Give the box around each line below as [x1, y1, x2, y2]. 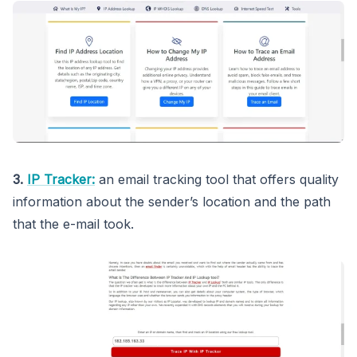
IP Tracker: [27, 171, 95, 188]
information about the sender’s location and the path [13, 194, 331, 210]
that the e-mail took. [13, 216, 134, 233]
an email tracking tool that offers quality [99, 171, 339, 188]
